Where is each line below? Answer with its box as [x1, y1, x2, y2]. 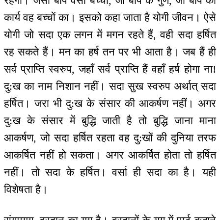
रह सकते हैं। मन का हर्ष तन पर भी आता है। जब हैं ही [4, 46, 216, 58]
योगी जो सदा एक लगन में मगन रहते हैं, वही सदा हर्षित [4, 28, 216, 41]
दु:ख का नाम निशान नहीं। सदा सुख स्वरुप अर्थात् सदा [4, 80, 216, 93]
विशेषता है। [4, 183, 48, 196]
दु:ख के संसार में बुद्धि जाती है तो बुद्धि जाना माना [4, 114, 216, 127]
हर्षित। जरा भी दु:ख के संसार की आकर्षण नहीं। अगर [4, 97, 216, 110]
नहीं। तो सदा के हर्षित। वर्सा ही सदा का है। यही [4, 166, 216, 179]
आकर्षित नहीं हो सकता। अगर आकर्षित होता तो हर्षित [4, 149, 216, 162]
